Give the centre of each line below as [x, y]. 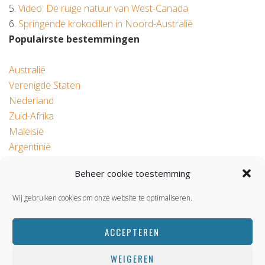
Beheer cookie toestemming [132, 173]
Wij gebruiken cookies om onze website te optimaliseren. [102, 198]
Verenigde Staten [45, 85]
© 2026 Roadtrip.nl [132, 193]
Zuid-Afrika [31, 116]
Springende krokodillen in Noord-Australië [106, 24]
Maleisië [26, 132]
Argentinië [30, 147]
